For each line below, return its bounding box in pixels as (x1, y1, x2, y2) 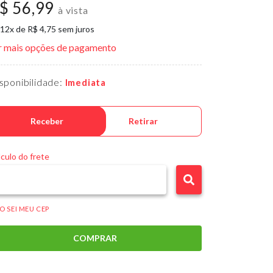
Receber (30, 116, 64, 127)
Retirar (128, 116, 158, 127)
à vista (58, 4, 88, 16)
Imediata (65, 77, 107, 88)
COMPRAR (73, 233, 117, 244)
